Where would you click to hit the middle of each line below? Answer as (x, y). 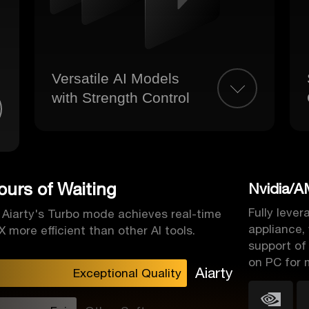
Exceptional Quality (127, 273)
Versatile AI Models (116, 78)
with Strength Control (121, 97)
